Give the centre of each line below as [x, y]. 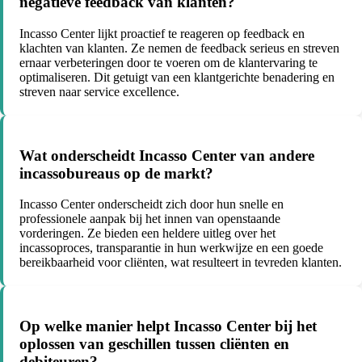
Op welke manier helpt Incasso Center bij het [168, 326]
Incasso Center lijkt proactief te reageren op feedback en [162, 33]
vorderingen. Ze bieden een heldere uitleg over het [147, 234]
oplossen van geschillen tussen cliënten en [154, 344]
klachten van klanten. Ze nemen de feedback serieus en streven [179, 48]
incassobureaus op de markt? [116, 173]
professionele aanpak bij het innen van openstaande [150, 219]
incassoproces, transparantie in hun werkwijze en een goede [171, 248]
